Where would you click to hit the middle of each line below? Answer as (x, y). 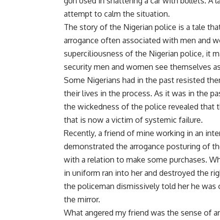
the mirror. (82, 199)
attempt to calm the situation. (117, 14)
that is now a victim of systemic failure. (133, 120)
